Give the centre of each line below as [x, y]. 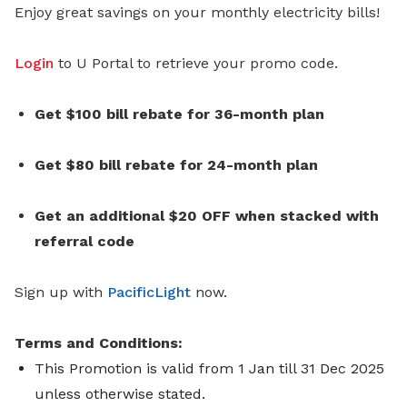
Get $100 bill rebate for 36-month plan [179, 114]
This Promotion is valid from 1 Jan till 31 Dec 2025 [209, 368]
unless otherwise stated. [120, 394]
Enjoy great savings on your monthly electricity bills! [197, 12]
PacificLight [149, 292]
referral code [84, 241]
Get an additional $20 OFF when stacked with [207, 216]
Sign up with [61, 292]
